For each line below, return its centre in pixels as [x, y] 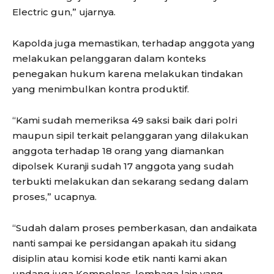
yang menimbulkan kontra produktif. [101, 89]
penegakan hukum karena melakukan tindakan [128, 73]
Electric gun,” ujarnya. [64, 12]
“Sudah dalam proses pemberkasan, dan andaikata [135, 228]
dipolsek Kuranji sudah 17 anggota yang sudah [123, 166]
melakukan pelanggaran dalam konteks [109, 58]
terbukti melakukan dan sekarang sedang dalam [130, 181]
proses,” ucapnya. [54, 196]
